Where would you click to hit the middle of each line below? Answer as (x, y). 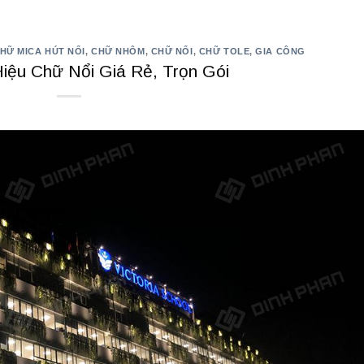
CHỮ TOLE (224, 51)
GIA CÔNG (280, 51)
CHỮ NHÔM (118, 51)
